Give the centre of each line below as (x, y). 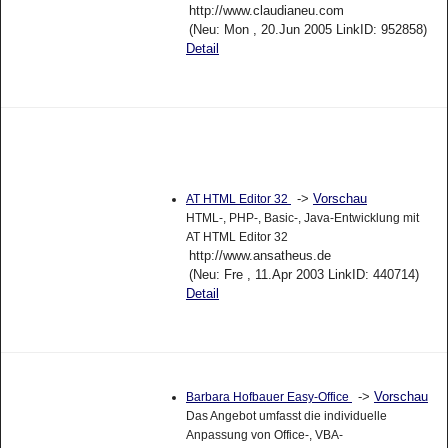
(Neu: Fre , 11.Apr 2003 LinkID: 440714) (303, 275)
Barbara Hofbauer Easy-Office (268, 397)
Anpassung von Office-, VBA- (264, 435)
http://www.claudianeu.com (266, 10)
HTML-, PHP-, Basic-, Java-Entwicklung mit (302, 218)
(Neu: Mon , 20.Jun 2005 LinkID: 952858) (307, 29)
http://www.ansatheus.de (259, 256)
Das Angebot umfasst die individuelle (286, 416)
